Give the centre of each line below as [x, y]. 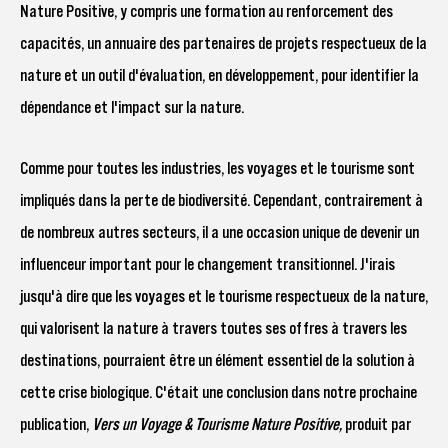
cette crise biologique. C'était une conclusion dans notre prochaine [218, 392]
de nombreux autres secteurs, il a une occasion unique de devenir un [219, 232]
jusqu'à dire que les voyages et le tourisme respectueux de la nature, [224, 296]
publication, [56, 424]
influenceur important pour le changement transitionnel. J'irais [207, 264]
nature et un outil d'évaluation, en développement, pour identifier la [219, 75]
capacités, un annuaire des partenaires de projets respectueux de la [223, 43]
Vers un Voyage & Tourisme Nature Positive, [218, 424]
